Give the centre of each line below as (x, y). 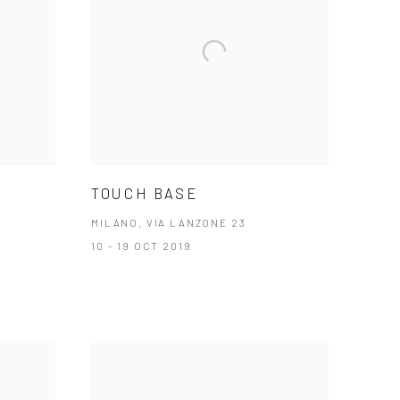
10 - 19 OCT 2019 (142, 245)
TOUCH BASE (145, 192)
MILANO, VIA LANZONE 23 (169, 222)
